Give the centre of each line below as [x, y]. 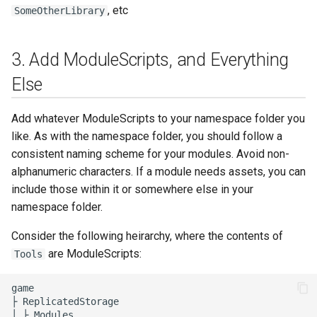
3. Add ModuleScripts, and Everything [150, 60]
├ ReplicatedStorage [65, 301]
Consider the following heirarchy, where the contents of [147, 236]
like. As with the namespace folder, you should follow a [147, 136]
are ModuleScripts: [93, 254]
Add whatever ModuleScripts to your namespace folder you [158, 119]
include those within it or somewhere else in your [132, 189]
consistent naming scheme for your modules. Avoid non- [150, 154]
